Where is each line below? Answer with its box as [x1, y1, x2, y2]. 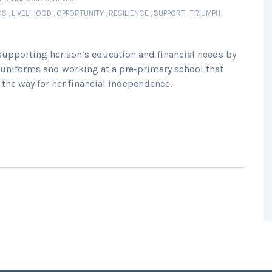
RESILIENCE [109, 8, 149, 18]
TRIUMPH [190, 8, 220, 18]
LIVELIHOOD [12, 8, 52, 18]
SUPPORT [154, 8, 185, 18]
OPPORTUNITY [56, 8, 104, 18]
